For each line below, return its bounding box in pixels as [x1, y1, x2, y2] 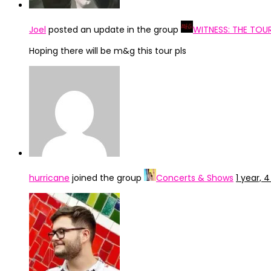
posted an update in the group [46, 24, 181, 36]
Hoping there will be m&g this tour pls [29, 45, 186, 57]
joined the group [70, 172, 144, 184]
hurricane [29, 172, 70, 184]
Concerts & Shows [156, 172, 233, 184]
